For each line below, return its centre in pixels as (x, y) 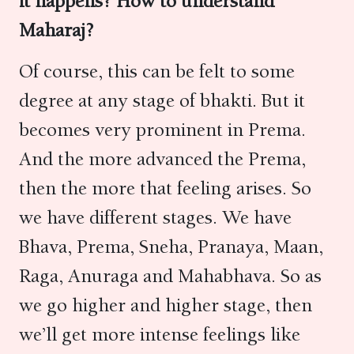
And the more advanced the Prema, (162, 159)
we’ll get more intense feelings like (160, 334)
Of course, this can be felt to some (157, 71)
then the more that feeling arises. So (165, 188)
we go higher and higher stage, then (166, 305)
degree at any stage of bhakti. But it (162, 100)
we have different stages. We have (155, 217)
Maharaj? (59, 30)
